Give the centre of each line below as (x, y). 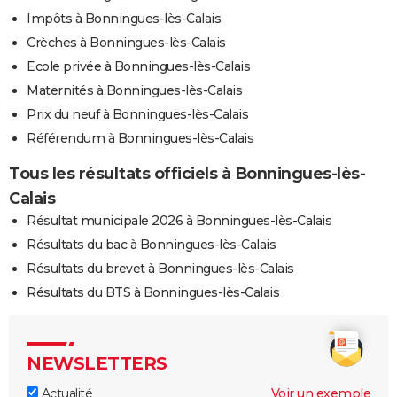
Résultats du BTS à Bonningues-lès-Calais (153, 293)
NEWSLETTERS (97, 364)
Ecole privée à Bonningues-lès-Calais (138, 67)
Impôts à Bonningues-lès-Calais (124, 19)
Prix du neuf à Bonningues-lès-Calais (137, 115)
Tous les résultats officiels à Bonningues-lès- (187, 174)
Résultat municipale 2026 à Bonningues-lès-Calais (179, 221)
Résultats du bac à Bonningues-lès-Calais (151, 245)
